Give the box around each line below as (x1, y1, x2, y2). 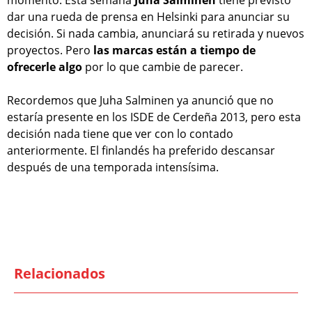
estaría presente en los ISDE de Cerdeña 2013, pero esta (7, 109, 301, 125)
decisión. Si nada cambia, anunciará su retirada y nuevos (7, 26, 304, 42)
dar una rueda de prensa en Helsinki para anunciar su (7, 9, 290, 25)
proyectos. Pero (7, 42, 93, 58)
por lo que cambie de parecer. (82, 59, 246, 75)
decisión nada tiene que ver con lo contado (7, 126, 233, 142)
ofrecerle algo (7, 59, 82, 75)
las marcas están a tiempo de (93, 42, 256, 58)
